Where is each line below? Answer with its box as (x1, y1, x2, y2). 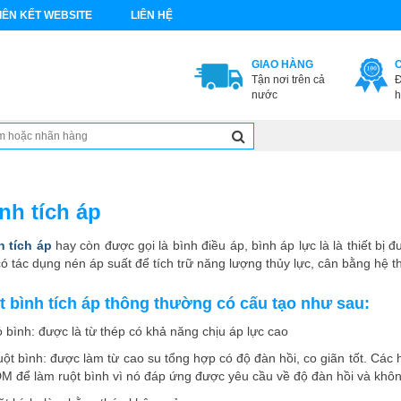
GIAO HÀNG (251, 58, 313, 71)
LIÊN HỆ (131, 9, 173, 21)
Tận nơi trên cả (251, 73, 325, 86)
